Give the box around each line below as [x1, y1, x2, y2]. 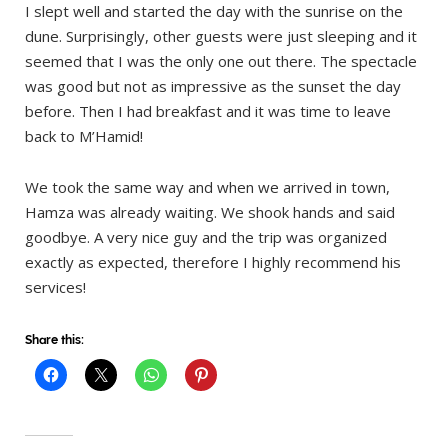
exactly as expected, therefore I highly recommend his [25, 251, 401, 272]
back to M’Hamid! [25, 125, 143, 146]
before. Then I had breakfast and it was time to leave [25, 100, 391, 121]
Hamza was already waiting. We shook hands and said [25, 201, 395, 222]
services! [25, 276, 86, 297]
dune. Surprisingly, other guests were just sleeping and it [25, 25, 417, 46]
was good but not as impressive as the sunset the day [25, 75, 401, 96]
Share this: [25, 332, 84, 347]
